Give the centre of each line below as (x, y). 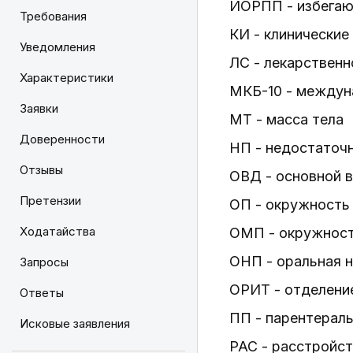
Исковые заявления (75, 323)
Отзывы (41, 170)
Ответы (42, 293)
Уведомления (58, 47)
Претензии (50, 201)
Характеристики (67, 78)
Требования (53, 16)
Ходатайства (58, 231)
